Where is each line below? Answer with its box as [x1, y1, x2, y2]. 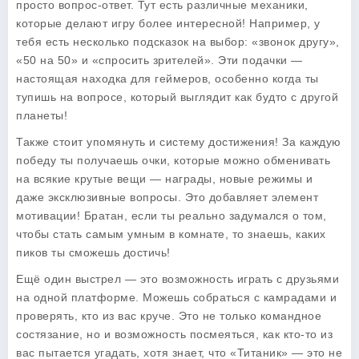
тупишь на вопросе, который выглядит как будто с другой [16, 91, 338, 103]
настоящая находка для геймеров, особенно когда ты [16, 72, 319, 85]
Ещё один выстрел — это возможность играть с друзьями [16, 272, 339, 285]
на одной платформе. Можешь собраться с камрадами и [16, 291, 337, 304]
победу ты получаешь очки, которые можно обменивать [16, 154, 330, 167]
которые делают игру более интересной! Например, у [16, 17, 321, 30]
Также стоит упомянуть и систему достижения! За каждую [16, 135, 341, 148]
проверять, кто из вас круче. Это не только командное [16, 309, 321, 322]
